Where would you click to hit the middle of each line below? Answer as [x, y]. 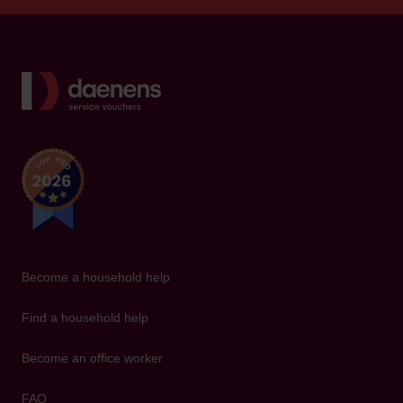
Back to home [210, 83]
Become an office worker [92, 358]
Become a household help [96, 278]
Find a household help [85, 318]
